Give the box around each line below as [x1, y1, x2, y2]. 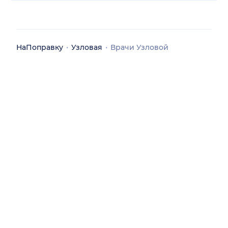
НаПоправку [16, 43, 63, 52]
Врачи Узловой [110, 43, 168, 52]
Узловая [71, 43, 102, 52]
